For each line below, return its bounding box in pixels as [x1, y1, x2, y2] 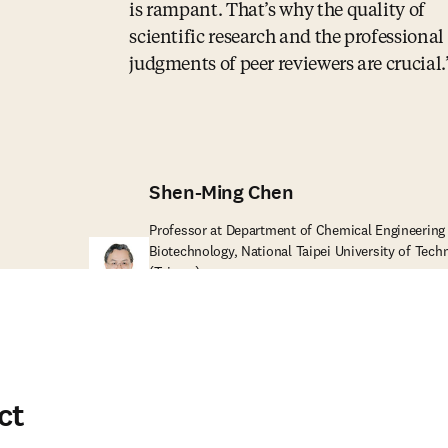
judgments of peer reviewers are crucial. [129, 56, 445, 74]
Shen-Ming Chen [149, 179, 294, 206]
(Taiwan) [149, 263, 201, 281]
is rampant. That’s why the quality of [129, 2, 425, 20]
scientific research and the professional [129, 29, 444, 47]
